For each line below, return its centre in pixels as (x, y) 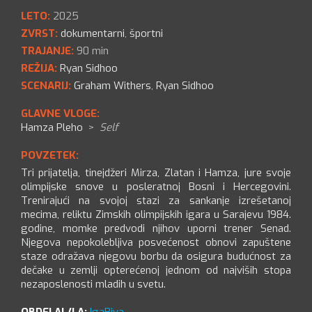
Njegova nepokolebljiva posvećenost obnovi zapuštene (156, 243)
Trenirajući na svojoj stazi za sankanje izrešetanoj (156, 201)
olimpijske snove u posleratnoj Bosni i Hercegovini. (156, 187)
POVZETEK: (50, 156)
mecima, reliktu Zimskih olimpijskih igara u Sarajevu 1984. (156, 215)
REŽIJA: (39, 69)
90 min (91, 51)
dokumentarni (93, 34)
